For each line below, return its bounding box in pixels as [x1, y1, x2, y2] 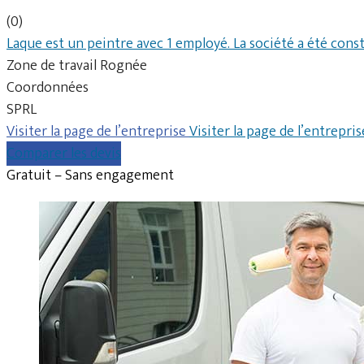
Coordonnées [6, 75, 89, 100]
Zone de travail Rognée [6, 53, 147, 78]
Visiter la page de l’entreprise [6, 119, 189, 144]
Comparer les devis [6, 141, 121, 166]
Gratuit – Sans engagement [6, 162, 174, 188]
